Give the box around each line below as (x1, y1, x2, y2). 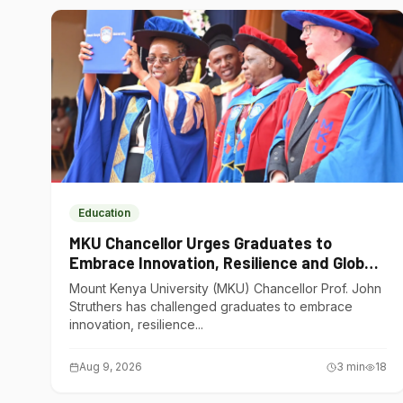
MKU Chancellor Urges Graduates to (69, 233, 332, 253)
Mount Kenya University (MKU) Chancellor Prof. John (69, 281, 381, 296)
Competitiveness (69, 273, 193, 292)
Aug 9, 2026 (79, 360, 142, 373)
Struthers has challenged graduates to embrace (69, 299, 353, 314)
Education (78, 206, 130, 219)
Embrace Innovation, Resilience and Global (69, 253, 377, 273)
